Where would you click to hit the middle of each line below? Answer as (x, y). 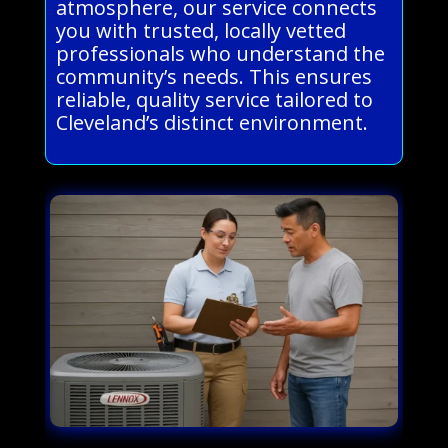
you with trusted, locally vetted (200, 30)
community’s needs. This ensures (213, 76)
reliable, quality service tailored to (214, 99)
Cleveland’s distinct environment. (211, 122)
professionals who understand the (220, 53)
